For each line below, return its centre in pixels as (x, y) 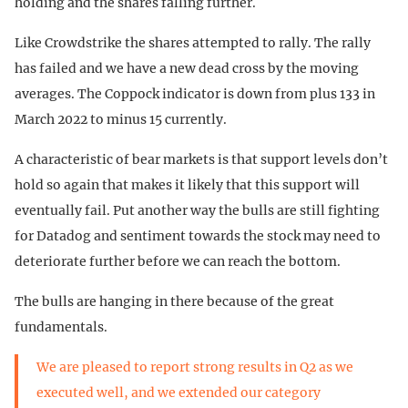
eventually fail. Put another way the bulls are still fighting (197, 210)
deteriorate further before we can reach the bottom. (178, 261)
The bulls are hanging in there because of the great (174, 301)
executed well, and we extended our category (178, 392)
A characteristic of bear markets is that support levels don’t (201, 159)
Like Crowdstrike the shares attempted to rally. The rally (193, 42)
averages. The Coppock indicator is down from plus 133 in (195, 93)
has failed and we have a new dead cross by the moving (187, 68)
